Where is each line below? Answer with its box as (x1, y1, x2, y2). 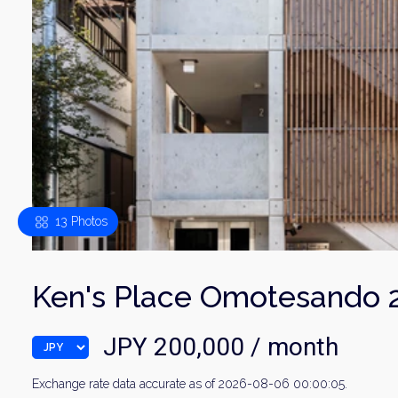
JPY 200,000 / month (103, 332, 338, 362)
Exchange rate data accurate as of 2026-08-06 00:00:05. (32, 377, 347, 391)
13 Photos (55, 214, 107, 228)
